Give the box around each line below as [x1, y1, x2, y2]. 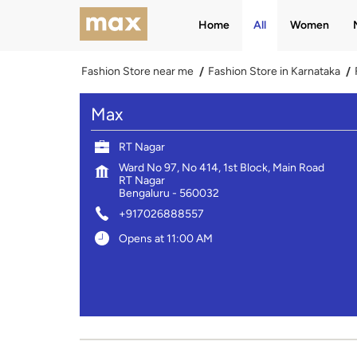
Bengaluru [118, 186, 170, 200]
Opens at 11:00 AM [118, 231, 213, 245]
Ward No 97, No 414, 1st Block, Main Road [118, 160, 324, 175]
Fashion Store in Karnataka [207, 65, 340, 78]
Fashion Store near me [80, 65, 194, 78]
